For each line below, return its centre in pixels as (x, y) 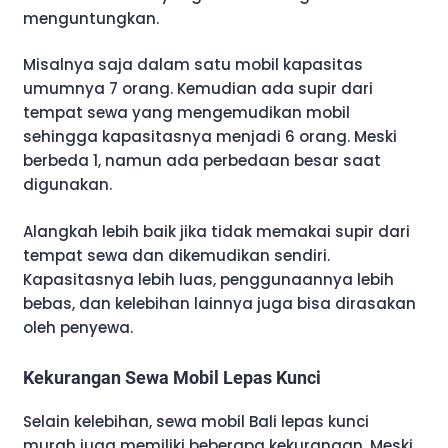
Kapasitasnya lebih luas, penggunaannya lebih (208, 279)
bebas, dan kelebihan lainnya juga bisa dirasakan (219, 303)
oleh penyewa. (78, 327)
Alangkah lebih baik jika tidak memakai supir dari (216, 231)
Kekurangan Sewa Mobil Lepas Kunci (172, 377)
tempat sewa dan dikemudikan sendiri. (176, 255)
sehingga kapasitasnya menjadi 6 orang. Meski (210, 137)
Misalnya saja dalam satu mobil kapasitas (193, 65)
